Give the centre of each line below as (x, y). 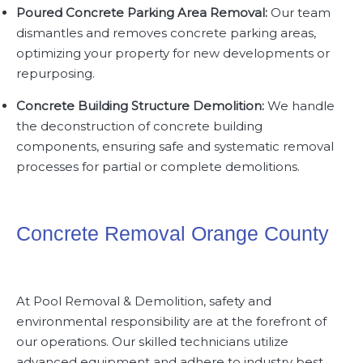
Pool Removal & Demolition (118, 301)
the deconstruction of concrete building (139, 126)
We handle (299, 106)
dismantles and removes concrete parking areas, (166, 33)
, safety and (237, 301)
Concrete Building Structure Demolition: (140, 106)
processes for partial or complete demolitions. (158, 167)
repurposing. (56, 73)
